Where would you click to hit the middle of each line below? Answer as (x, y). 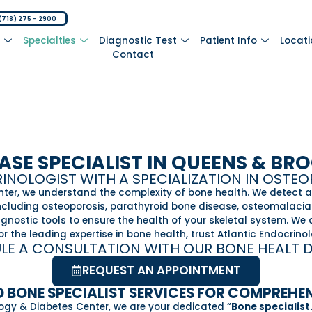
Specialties (50, 41)
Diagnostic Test (138, 41)
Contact (133, 55)
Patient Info (229, 41)
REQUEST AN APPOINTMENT (162, 271)
